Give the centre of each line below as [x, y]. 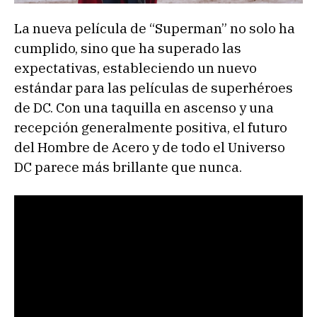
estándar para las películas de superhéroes [154, 87]
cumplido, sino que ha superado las [128, 48]
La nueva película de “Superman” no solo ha [155, 28]
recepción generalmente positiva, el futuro [151, 127]
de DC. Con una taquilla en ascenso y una [144, 107]
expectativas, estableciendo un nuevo [136, 68]
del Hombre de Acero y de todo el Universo [150, 147]
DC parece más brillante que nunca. [128, 167]
